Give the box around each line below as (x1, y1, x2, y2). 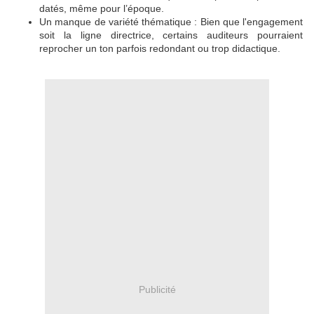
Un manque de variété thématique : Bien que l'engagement (39, 16, 303, 28)
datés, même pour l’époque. (39, 3, 167, 15)
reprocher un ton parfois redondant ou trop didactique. (39, 43, 283, 55)
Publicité (138, 283, 176, 295)
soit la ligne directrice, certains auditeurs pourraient (39, 29, 303, 41)
